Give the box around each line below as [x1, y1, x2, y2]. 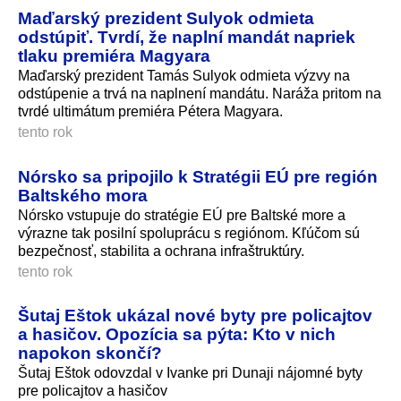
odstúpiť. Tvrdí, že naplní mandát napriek [18, 26, 355, 47]
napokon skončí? [18, 343, 162, 363]
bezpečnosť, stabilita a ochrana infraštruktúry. [18, 243, 304, 259]
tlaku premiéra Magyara [18, 45, 210, 65]
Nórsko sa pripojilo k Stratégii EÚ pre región [18, 166, 378, 186]
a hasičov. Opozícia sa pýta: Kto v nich [18, 324, 336, 345]
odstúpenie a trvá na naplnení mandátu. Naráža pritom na [18, 85, 381, 101]
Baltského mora [18, 184, 148, 205]
